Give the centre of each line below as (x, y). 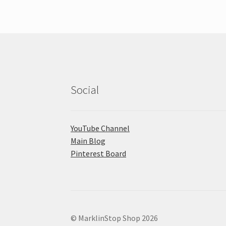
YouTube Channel (100, 128)
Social (85, 90)
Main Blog (88, 141)
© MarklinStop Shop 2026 (115, 218)
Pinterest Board (99, 154)
